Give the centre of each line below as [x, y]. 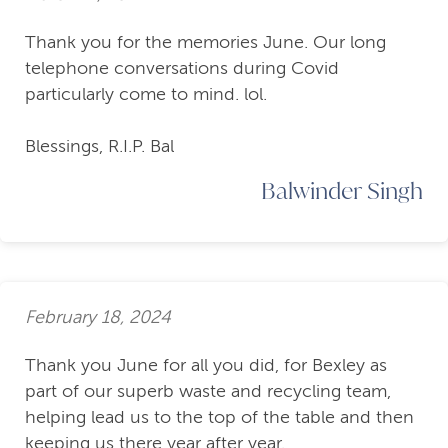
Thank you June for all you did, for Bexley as [206, 365]
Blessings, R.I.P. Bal [99, 146]
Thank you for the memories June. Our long [205, 42]
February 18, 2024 [98, 316]
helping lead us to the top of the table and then [219, 417]
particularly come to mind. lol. [146, 94]
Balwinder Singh [342, 190]
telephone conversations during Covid [182, 68]
